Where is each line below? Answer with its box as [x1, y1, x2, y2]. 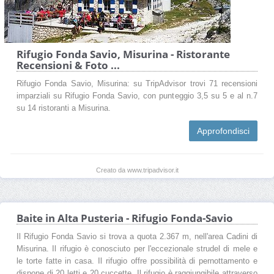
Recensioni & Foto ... [17, 57, 120, 72]
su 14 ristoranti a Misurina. [17, 103, 111, 113]
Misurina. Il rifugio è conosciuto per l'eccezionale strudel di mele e [17, 244, 257, 253]
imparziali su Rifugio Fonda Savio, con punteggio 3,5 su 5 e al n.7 [17, 91, 257, 100]
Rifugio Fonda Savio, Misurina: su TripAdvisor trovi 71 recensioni [17, 79, 257, 88]
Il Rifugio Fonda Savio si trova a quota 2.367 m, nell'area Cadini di [17, 232, 257, 241]
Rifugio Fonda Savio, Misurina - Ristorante [17, 46, 230, 61]
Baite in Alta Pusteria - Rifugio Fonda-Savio [17, 210, 233, 225]
